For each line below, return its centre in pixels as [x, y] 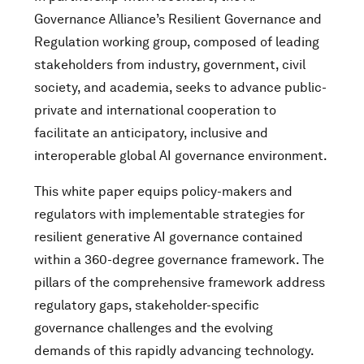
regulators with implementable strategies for [169, 214]
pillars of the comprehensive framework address [180, 282]
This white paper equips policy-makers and [163, 191]
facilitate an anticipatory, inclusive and [151, 133]
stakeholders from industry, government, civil [170, 65]
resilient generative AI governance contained [169, 237]
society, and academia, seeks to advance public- [180, 87]
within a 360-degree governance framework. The [179, 260]
